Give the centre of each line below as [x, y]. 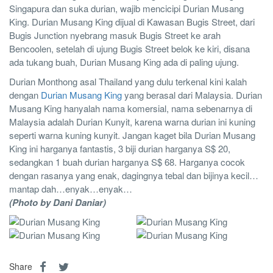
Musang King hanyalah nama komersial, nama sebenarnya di [131, 108]
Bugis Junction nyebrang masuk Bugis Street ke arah [115, 35]
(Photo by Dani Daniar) [58, 203]
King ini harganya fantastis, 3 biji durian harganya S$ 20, [120, 149]
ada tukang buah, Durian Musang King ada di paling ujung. [124, 62]
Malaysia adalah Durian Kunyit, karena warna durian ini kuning [132, 122]
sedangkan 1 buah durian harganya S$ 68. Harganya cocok [127, 162]
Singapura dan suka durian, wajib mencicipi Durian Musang [126, 9]
